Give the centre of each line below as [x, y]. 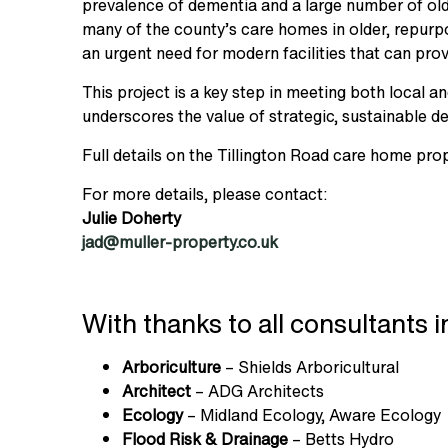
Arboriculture [171, 366]
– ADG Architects [257, 390]
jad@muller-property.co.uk [180, 241]
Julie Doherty [131, 217]
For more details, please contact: [204, 193]
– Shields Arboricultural [310, 366]
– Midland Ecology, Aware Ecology [312, 414]
